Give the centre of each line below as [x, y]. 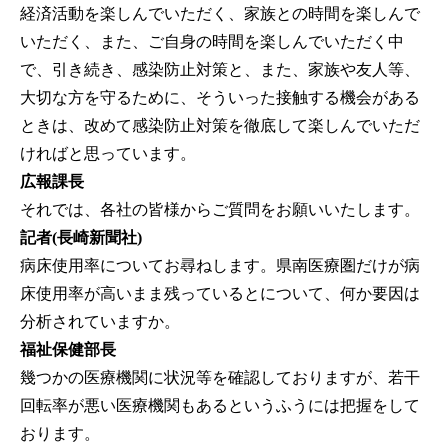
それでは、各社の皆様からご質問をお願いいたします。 [220, 210]
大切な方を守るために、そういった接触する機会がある [220, 98]
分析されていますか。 [100, 322]
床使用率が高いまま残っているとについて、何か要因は [220, 294]
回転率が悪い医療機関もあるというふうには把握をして [220, 406]
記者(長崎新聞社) [81, 238]
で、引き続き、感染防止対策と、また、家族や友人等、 [220, 70]
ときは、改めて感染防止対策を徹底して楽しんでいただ [220, 126]
